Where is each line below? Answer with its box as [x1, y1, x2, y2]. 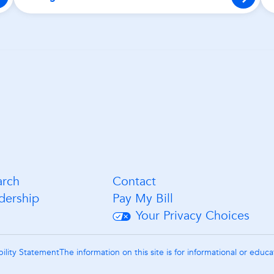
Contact [113, 172, 157, 190]
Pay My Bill [113, 190, 174, 207]
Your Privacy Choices [136, 207, 250, 224]
